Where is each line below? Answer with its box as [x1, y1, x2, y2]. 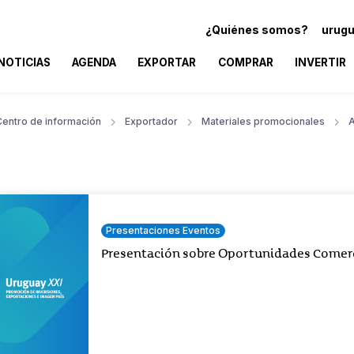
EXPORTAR [137, 55, 197, 69]
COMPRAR [217, 55, 273, 69]
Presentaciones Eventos [106, 224, 221, 236]
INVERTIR [294, 55, 346, 69]
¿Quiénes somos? [205, 22, 308, 36]
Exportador [125, 115, 178, 127]
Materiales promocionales [201, 115, 325, 127]
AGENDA [72, 55, 117, 69]
